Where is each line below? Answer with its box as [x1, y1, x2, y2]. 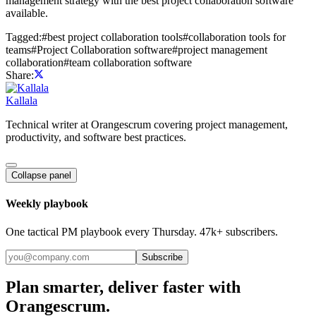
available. [6, 7, 48, 20]
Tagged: [6, 31, 42, 44]
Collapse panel [11, 170, 71, 181]
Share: [6, 69, 34, 82]
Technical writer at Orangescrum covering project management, [6, 119, 288, 131]
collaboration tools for [188, 31, 286, 44]
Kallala [6, 95, 37, 107]
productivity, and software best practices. [6, 131, 186, 144]
